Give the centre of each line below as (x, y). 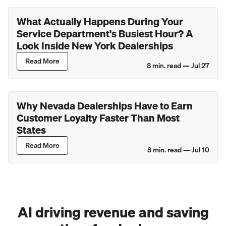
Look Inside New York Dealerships (95, 46)
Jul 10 (201, 150)
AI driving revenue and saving (113, 212)
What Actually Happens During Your (100, 21)
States (31, 130)
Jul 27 (200, 66)
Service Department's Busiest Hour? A (105, 34)
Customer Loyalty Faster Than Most (98, 118)
